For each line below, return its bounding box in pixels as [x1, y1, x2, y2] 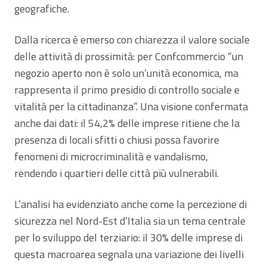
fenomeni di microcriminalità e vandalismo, [14, 148, 208, 165]
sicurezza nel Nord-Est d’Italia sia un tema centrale [14, 213, 246, 229]
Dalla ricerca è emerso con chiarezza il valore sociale [14, 32, 250, 48]
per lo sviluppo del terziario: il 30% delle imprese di [14, 229, 243, 246]
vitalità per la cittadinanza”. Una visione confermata [14, 98, 248, 115]
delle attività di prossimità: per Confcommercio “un [14, 48, 243, 65]
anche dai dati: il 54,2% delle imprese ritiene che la [14, 115, 240, 132]
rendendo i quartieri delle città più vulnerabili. [14, 165, 219, 182]
